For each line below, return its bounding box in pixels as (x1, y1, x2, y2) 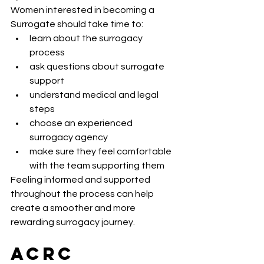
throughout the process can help (11, 189, 156, 199)
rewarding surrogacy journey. (11, 217, 135, 227)
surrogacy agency (29, 133, 108, 143)
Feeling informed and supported (11, 175, 152, 185)
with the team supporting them (29, 161, 164, 171)
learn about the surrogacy (29, 34, 144, 44)
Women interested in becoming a (11, 5, 156, 15)
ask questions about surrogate (29, 62, 166, 72)
